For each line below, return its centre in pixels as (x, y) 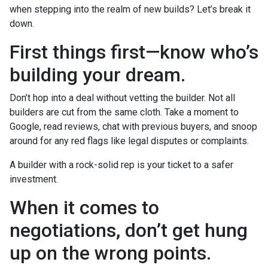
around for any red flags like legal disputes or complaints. (129, 141)
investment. (34, 179)
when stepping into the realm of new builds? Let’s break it (130, 9)
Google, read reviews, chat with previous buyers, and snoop (133, 127)
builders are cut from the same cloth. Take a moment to (124, 112)
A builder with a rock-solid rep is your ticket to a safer (121, 165)
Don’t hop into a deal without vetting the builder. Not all (122, 98)
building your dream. (98, 75)
